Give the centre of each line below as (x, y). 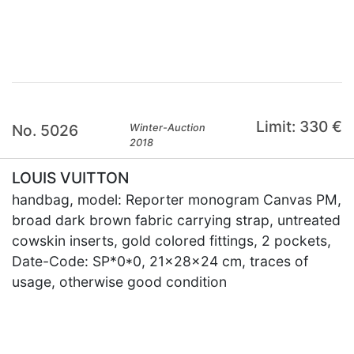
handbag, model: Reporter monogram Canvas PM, (177, 200)
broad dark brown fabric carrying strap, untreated (176, 220)
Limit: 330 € (299, 126)
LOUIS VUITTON (70, 178)
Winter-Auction (168, 128)
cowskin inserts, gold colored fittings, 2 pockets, (171, 241)
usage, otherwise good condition (119, 282)
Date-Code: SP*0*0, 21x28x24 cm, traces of (160, 261)
